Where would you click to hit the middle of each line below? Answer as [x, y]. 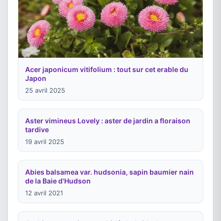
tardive [37, 129]
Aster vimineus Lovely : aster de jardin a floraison [108, 120]
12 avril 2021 [44, 193]
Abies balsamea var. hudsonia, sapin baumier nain [110, 172]
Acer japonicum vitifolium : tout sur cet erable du [107, 69]
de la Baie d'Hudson [58, 181]
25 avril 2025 [45, 90]
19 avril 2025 [45, 141]
